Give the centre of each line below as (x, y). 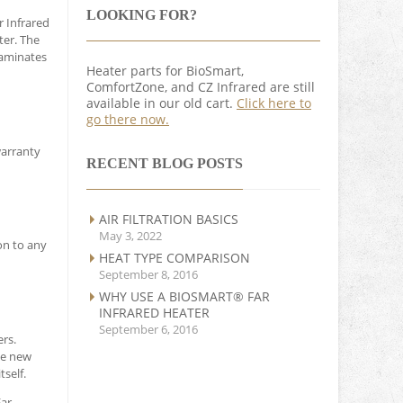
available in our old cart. (161, 103)
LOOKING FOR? (142, 15)
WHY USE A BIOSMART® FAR (184, 297)
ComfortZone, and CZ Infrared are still (201, 87)
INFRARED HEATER (154, 313)
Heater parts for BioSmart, (165, 71)
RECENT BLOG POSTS (165, 164)
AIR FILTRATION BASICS (169, 219)
